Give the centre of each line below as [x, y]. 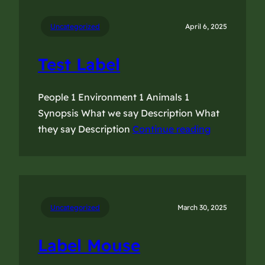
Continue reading [172, 129]
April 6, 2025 [206, 27]
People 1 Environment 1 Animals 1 [114, 97]
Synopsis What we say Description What [129, 113]
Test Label [79, 64]
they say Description [85, 129]
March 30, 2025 [202, 208]
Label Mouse [89, 245]
